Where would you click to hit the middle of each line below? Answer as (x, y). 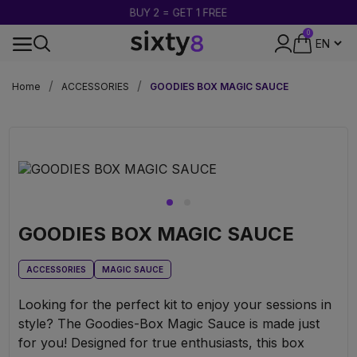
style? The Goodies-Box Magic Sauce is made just (169, 323)
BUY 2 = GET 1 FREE (178, 12)
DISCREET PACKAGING (178, 75)
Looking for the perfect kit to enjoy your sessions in (175, 304)
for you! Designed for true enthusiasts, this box (161, 342)
